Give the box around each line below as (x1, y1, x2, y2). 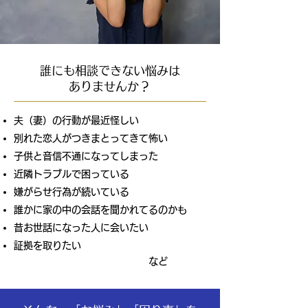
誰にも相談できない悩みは (39, 65, 180, 76)
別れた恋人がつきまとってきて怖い (14, 133, 168, 143)
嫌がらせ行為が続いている (14, 187, 129, 197)
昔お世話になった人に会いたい (14, 223, 148, 232)
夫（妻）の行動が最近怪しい (14, 115, 139, 125)
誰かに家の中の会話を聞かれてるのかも (14, 205, 187, 214)
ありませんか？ (69, 80, 151, 92)
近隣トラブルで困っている (14, 169, 129, 179)
